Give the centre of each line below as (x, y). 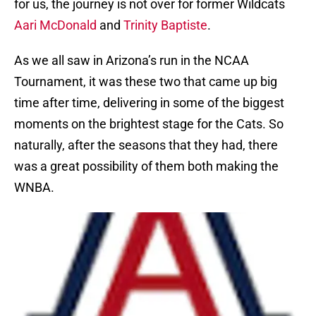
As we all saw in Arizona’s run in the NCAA (132, 61)
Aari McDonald (55, 25)
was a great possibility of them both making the (146, 166)
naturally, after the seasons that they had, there (146, 145)
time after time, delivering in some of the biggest (149, 103)
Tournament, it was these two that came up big (146, 82)
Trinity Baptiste (165, 25)
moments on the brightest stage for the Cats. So (149, 124)
